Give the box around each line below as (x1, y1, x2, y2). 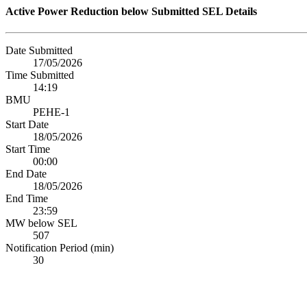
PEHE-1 (33, 106, 70, 119)
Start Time (5, 143, 50, 156)
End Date (5, 168, 47, 180)
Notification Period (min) (5, 242, 114, 254)
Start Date (5, 119, 49, 131)
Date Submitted (5, 45, 73, 57)
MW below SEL (5, 217, 77, 230)
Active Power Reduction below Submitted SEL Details (5, 5, 257, 17)
